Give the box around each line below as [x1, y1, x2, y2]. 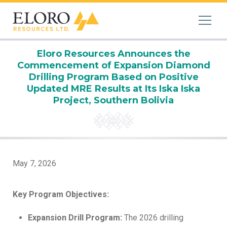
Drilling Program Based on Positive [28, 71, 199, 83]
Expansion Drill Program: [28, 213, 122, 222]
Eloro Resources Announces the [36, 48, 191, 59]
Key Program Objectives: [13, 190, 109, 199]
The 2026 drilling [122, 213, 183, 222]
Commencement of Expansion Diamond [17, 60, 210, 71]
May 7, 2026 [13, 159, 56, 168]
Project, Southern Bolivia [53, 95, 174, 106]
